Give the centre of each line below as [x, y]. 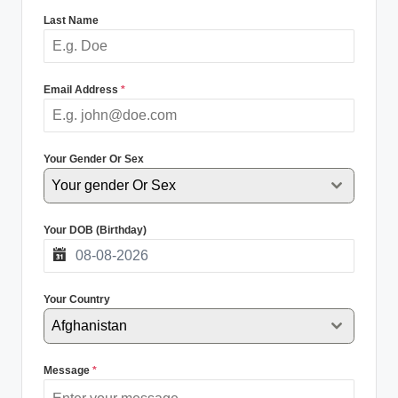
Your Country [77, 299]
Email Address [82, 90]
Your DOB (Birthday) [95, 230]
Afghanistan [89, 326]
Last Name [71, 20]
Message [68, 370]
